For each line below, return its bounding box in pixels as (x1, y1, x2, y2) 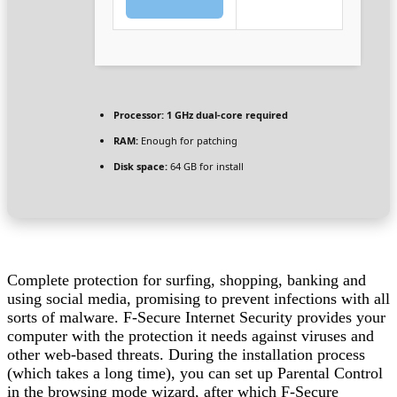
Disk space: (113, 160, 167, 174)
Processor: (113, 108, 164, 122)
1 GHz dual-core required (164, 108, 288, 122)
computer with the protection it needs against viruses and (7, 327, 374, 346)
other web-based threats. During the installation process (7, 346, 365, 364)
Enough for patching (138, 134, 237, 148)
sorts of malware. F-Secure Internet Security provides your (7, 308, 385, 327)
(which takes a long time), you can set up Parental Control (7, 364, 383, 383)
